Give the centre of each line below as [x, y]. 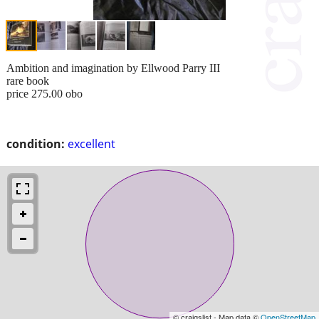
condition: [36, 143]
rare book [28, 80]
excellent [91, 143]
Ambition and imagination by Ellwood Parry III [113, 68]
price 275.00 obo [45, 93]
